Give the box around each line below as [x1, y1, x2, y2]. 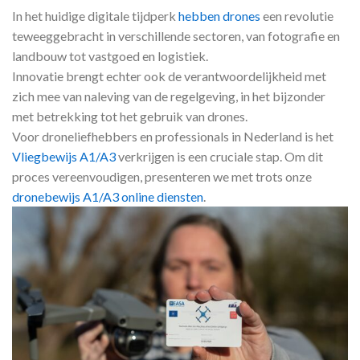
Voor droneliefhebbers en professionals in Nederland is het [12, 128, 333, 144]
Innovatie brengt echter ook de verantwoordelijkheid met [12, 67, 326, 84]
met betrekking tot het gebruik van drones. [12, 108, 247, 124]
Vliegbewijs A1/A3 [12, 148, 116, 164]
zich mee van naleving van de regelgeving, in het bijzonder [12, 88, 325, 104]
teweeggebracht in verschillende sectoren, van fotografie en [12, 27, 340, 43]
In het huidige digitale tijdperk [12, 7, 178, 23]
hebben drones [178, 7, 260, 23]
